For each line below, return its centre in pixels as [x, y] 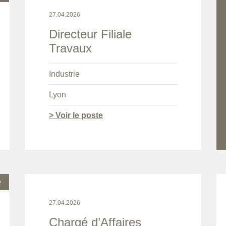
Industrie [64, 74]
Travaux [70, 48]
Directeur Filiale [90, 34]
